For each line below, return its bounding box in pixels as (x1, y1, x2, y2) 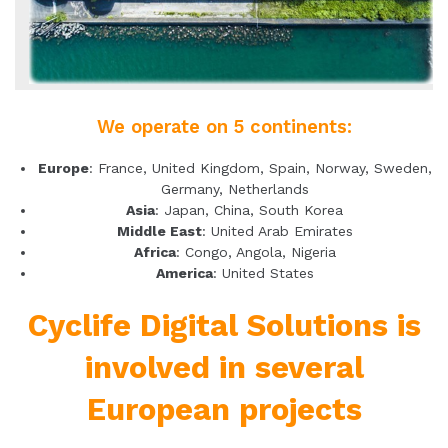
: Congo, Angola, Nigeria (175, 244, 336, 261)
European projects (86, 392, 362, 428)
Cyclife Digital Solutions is (27, 308, 421, 344)
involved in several (84, 350, 364, 386)
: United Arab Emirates (201, 223, 353, 240)
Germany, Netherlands (160, 181, 309, 198)
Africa (133, 244, 176, 261)
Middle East (116, 223, 202, 240)
